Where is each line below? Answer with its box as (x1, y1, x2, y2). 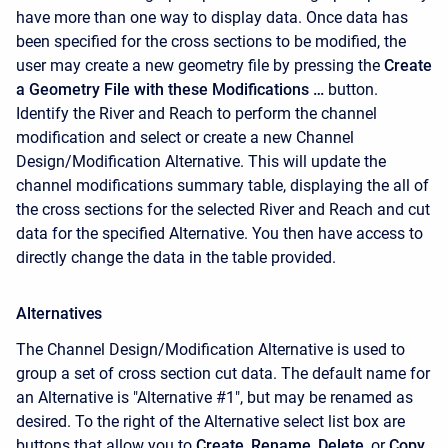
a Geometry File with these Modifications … (16, 80, 324, 100)
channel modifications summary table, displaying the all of (16, 176, 429, 196)
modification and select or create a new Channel (16, 128, 354, 148)
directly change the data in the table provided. (16, 248, 336, 268)
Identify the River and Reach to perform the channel (16, 104, 377, 124)
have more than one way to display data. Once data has (16, 8, 408, 28)
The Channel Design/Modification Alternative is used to (16, 340, 405, 360)
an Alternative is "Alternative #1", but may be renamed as (16, 388, 413, 408)
